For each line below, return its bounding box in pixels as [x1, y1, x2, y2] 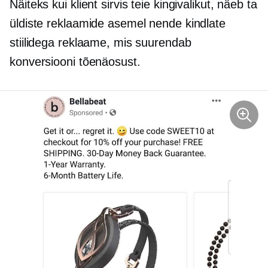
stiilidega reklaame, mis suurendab [10, 35, 191, 49]
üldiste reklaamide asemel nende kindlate [10, 16, 226, 30]
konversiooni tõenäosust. [10, 54, 141, 68]
